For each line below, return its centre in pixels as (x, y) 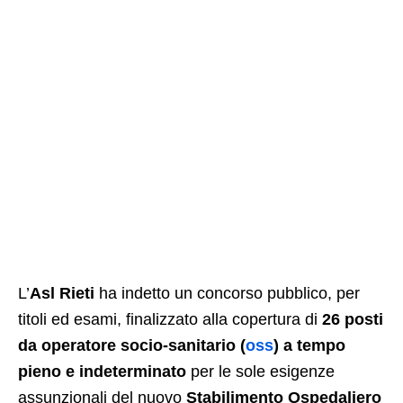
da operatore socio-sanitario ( (132, 345)
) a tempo (309, 345)
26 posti (353, 319)
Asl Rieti (62, 293)
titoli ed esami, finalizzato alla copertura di (170, 319)
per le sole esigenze (260, 371)
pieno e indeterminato (102, 371)
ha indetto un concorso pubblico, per (227, 293)
